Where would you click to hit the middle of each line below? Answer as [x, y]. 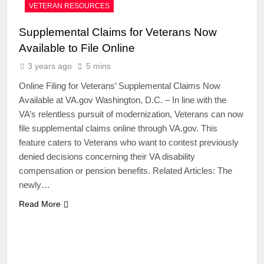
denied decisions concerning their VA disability [107, 157]
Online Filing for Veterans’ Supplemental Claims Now [120, 86]
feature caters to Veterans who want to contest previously [129, 143]
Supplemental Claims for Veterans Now [118, 32]
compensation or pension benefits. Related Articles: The [126, 171]
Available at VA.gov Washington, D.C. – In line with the [123, 100]
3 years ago [50, 66]
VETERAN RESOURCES [69, 6]
